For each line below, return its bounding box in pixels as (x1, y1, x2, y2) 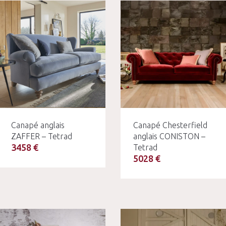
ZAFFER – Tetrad (11, 131, 72, 141)
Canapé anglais (11, 120, 65, 130)
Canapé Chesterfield (133, 120, 207, 130)
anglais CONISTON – (133, 131, 205, 141)
